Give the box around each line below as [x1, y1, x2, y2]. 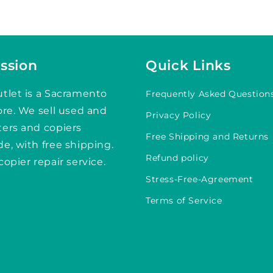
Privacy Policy [146, 110, 211, 121]
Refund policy [146, 152, 209, 164]
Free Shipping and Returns [146, 131, 269, 143]
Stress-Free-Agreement [146, 174, 253, 185]
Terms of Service [146, 195, 222, 207]
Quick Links [146, 57, 231, 74]
